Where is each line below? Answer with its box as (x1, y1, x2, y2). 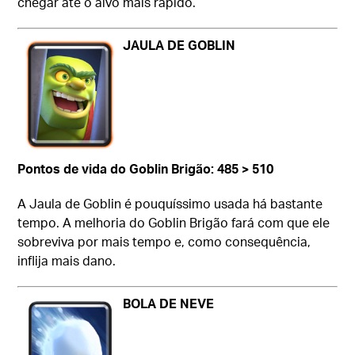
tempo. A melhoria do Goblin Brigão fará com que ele (17, 214, 330, 231)
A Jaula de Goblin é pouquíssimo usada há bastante (17, 195, 323, 212)
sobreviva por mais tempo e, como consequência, (17, 233, 311, 250)
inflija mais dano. (17, 252, 116, 269)
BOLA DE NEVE (123, 295, 215, 312)
